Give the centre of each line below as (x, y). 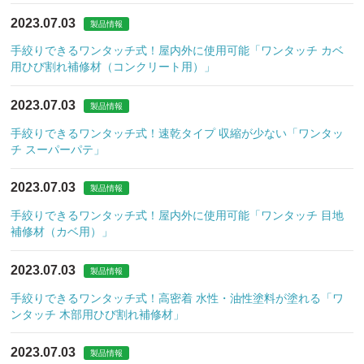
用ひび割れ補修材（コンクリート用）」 (113, 67)
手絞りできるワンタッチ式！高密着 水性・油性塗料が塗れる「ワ (178, 298)
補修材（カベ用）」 (62, 232)
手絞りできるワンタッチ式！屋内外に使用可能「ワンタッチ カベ (178, 51)
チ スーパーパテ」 (58, 149)
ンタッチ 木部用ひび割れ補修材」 (98, 314)
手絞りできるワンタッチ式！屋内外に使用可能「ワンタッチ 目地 (178, 216)
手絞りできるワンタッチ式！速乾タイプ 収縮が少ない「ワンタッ (178, 133)
